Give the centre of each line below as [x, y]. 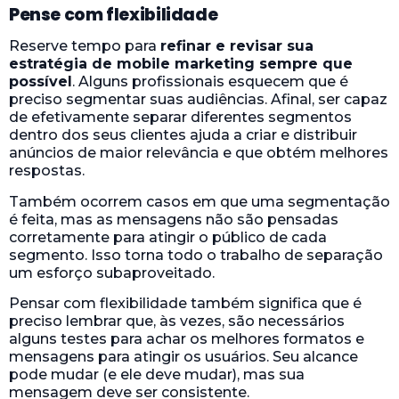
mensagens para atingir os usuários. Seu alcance [183, 356]
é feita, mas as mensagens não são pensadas [174, 219]
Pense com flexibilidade [114, 15]
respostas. [47, 171]
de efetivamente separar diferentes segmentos [180, 118]
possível [41, 82]
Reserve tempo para [85, 46]
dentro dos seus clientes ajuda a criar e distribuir [183, 135]
